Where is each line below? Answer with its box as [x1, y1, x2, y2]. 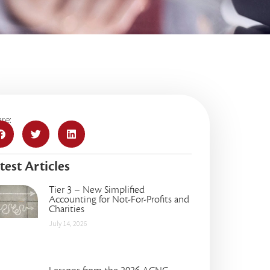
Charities [48, 202, 84, 216]
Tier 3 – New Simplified [48, 183, 145, 197]
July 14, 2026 [48, 219, 87, 230]
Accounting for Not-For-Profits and [48, 193, 189, 207]
